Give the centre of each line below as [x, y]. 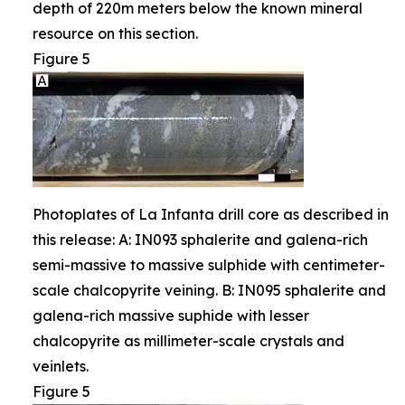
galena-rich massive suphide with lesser [171, 315]
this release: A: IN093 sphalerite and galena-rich [200, 239]
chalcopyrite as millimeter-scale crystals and [188, 340]
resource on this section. [115, 33]
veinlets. [61, 366]
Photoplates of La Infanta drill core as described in [211, 214]
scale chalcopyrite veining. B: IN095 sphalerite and [209, 290]
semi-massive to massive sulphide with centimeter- [209, 264]
